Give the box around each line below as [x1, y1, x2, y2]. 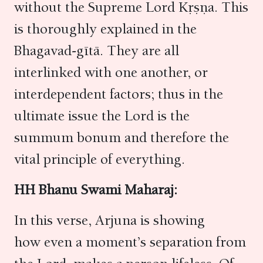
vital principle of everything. [14, 150, 188, 168]
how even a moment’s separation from [14, 233, 246, 251]
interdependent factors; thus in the [14, 85, 223, 103]
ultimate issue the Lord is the [14, 107, 190, 124]
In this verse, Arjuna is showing [14, 211, 205, 229]
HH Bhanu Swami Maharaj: [14, 181, 177, 198]
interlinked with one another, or [14, 63, 208, 81]
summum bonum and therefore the [14, 129, 229, 146]
